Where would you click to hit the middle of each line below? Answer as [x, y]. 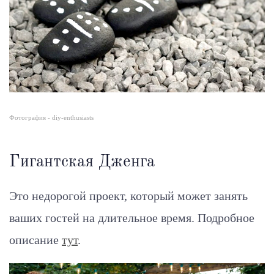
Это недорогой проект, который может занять [128, 195]
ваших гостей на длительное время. [103, 217]
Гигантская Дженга [82, 161]
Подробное [226, 217]
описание [35, 239]
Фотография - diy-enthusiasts [51, 117]
